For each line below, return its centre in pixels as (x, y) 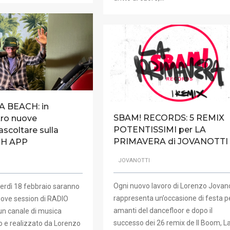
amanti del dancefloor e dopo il (163, 210)
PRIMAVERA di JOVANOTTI (170, 142)
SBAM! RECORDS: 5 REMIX (169, 118)
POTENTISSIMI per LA (159, 130)
